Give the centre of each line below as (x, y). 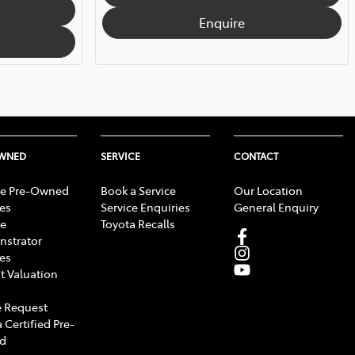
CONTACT (256, 156)
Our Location (268, 190)
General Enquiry (276, 206)
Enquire (221, 22)
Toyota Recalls (138, 223)
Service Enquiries (145, 206)
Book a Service (138, 190)
